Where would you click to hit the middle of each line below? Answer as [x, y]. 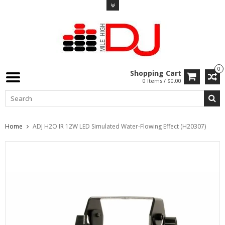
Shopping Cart [156, 73]
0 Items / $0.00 [162, 81]
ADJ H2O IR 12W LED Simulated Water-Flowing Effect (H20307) [119, 126]
